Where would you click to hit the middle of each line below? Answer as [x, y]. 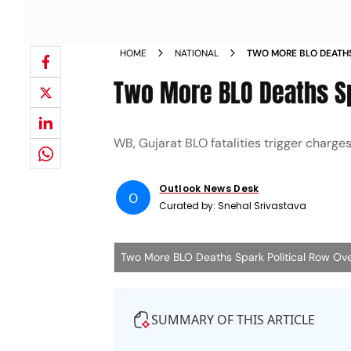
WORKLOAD [273, 67]
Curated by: [189, 206]
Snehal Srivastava [262, 206]
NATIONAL [197, 53]
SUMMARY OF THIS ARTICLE [233, 320]
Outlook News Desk [209, 188]
